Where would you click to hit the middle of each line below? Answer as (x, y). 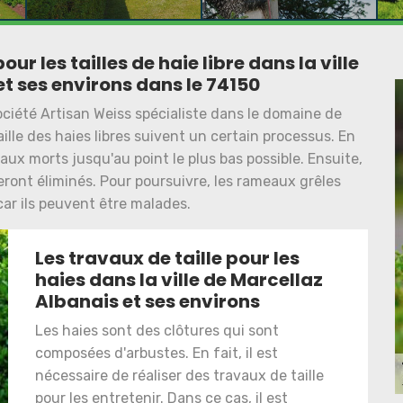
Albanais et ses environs (148, 301)
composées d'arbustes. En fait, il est (157, 353)
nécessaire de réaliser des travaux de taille (179, 375)
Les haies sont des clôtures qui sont (157, 330)
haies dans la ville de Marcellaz (179, 279)
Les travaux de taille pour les (167, 258)
